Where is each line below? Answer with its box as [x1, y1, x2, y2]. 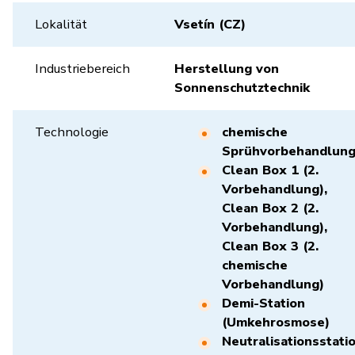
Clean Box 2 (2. [222, 199, 319, 217]
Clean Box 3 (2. [222, 237, 319, 255]
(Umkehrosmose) [222, 313, 338, 331]
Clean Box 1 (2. [222, 161, 319, 179]
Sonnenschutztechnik [174, 78, 310, 97]
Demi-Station [222, 294, 305, 312]
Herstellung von [174, 59, 279, 78]
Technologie [35, 123, 109, 141]
